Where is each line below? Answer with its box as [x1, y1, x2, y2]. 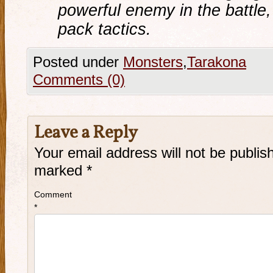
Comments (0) [33, 72, 125, 88]
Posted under [33, 54, 123, 70]
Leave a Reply [34, 121, 138, 146]
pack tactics [58, 19, 146, 38]
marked [34, 163, 87, 179]
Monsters [123, 54, 183, 70]
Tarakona [187, 54, 246, 70]
